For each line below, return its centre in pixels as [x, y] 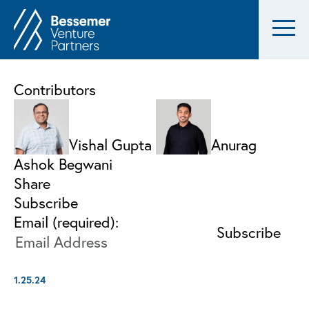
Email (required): [66, 222]
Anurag [234, 145]
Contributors [55, 90]
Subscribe [46, 203]
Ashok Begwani [63, 164]
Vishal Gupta [110, 145]
